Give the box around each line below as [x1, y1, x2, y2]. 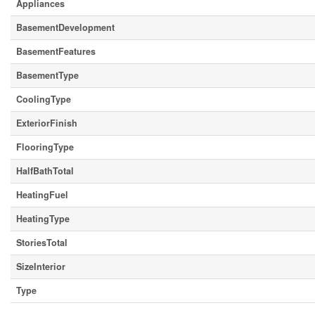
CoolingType [16, 93, 71, 105]
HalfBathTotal [16, 165, 74, 177]
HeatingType [16, 212, 70, 225]
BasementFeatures [16, 45, 96, 58]
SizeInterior [16, 260, 65, 273]
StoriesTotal [16, 236, 67, 249]
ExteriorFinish [16, 117, 77, 129]
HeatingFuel [16, 188, 68, 201]
